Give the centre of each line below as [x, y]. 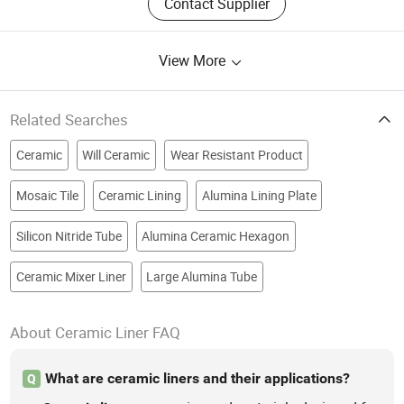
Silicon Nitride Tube [69, 236]
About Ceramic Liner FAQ [96, 333]
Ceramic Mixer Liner [71, 276]
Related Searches [69, 120]
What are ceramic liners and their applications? [197, 378]
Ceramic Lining [140, 195]
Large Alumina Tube [202, 276]
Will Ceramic [116, 155]
